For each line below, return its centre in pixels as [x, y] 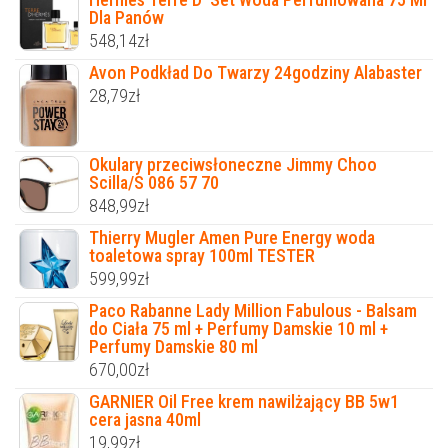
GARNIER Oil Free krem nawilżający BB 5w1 [244, 402]
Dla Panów [126, 18]
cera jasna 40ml [145, 420]
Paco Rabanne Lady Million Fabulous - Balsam [253, 311]
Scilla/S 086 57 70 [154, 183]
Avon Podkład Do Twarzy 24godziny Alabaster [255, 73]
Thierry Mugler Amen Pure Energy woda [232, 238]
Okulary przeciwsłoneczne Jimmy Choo [233, 165]
